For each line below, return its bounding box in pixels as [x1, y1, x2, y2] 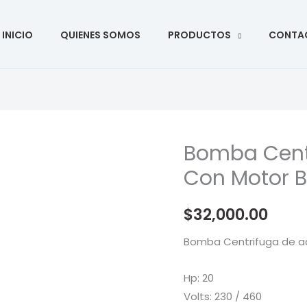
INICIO [2, 27, 33, 42]
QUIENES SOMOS [60, 27, 140, 42]
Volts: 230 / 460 [184, 288, 262, 304]
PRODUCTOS [168, 27, 231, 42]
